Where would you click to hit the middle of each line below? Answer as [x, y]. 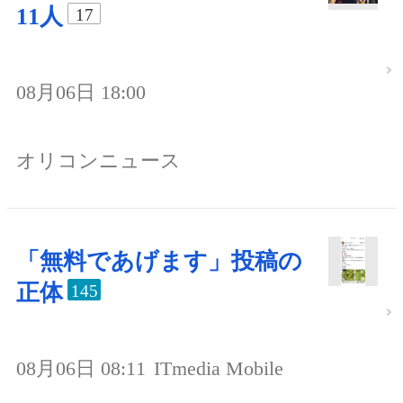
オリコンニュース [99, 160]
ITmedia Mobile [219, 368]
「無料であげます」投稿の [159, 261]
